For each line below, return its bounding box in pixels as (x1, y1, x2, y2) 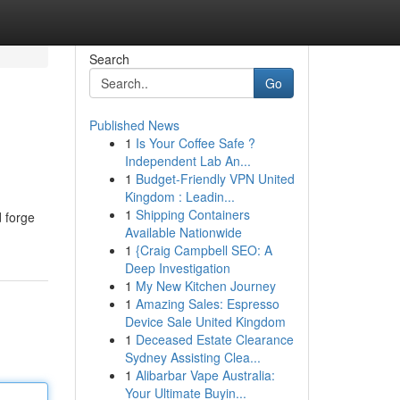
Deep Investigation (124, 259, 230, 277)
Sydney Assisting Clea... (124, 348, 261, 366)
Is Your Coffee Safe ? (135, 134, 255, 152)
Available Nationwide (124, 223, 242, 241)
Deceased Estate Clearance (135, 330, 294, 348)
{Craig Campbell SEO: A (135, 241, 272, 259)
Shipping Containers (135, 205, 250, 223)
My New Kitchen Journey (135, 277, 276, 295)
